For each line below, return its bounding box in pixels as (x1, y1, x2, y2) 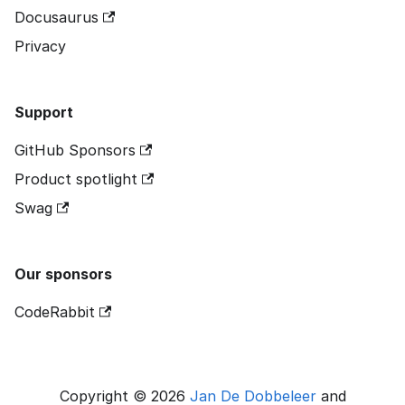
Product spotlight (14, 170, 137, 188)
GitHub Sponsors (14, 141, 136, 159)
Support (14, 103, 73, 121)
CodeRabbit (14, 303, 95, 321)
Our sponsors (14, 265, 112, 283)
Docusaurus (14, 8, 99, 26)
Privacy (14, 37, 66, 55)
